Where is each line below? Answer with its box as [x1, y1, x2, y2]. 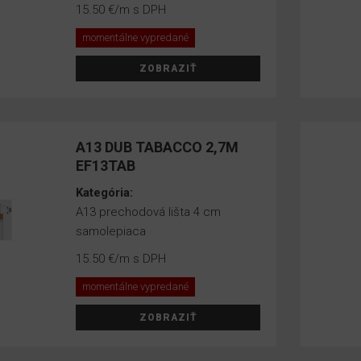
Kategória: [76, 185, 137, 200]
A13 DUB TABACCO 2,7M [76, 139, 239, 156]
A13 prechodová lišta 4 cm [76, 205, 222, 219]
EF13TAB [76, 157, 136, 174]
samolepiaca [76, 224, 147, 239]
